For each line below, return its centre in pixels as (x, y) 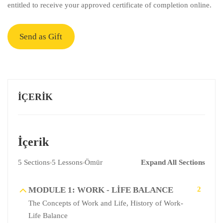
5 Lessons (67, 163)
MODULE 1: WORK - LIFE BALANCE (101, 190)
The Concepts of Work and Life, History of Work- (106, 203)
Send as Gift (41, 36)
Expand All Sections (173, 163)
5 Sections (34, 163)
